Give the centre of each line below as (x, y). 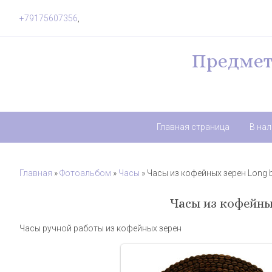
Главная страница (193, 127)
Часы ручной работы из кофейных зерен (100, 228)
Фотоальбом (85, 173)
